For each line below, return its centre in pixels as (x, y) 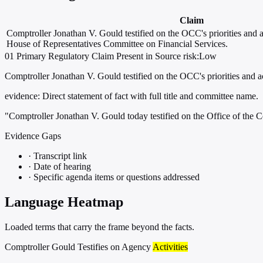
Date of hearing (61, 167)
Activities (170, 247)
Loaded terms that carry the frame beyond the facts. (100, 227)
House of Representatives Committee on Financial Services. (117, 44)
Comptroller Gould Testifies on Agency (79, 247)
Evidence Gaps (33, 136)
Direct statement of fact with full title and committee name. (149, 96)
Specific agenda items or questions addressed (115, 177)
